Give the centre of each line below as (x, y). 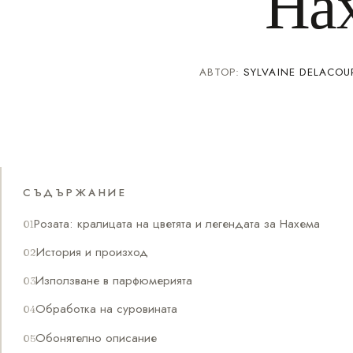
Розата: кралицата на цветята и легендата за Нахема (177, 223)
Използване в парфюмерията (114, 281)
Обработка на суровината (107, 309)
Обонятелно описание (97, 337)
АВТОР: (221, 72)
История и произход (93, 251)
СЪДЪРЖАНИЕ (75, 192)
